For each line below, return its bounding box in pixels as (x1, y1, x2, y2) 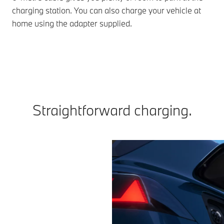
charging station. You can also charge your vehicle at (12, 5, 201, 16)
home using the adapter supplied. (12, 18, 132, 29)
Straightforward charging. (32, 100, 192, 120)
